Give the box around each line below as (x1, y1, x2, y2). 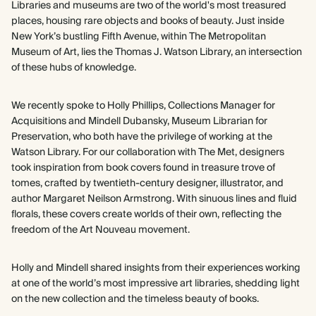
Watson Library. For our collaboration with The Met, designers (11, 144, 284, 161)
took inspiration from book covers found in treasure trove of (11, 159, 275, 176)
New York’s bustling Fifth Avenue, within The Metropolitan (11, 28, 266, 45)
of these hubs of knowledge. (11, 59, 136, 76)
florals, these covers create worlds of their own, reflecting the (11, 206, 281, 223)
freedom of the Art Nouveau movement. (11, 221, 190, 238)
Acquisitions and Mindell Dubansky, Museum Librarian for (11, 113, 267, 130)
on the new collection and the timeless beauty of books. (11, 291, 259, 308)
